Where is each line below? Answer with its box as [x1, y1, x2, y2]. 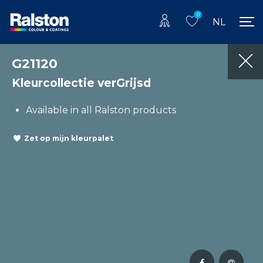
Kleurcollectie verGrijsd [12, 75, 151, 90]
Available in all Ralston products [26, 104, 176, 116]
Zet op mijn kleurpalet [24, 134, 113, 143]
